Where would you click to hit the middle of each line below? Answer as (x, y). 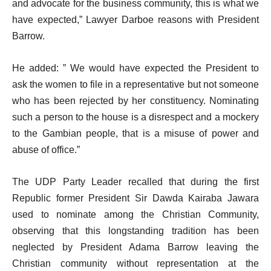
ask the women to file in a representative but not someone (135, 84)
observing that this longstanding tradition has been (135, 231)
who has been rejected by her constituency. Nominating (135, 101)
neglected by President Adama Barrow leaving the (135, 247)
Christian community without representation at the (135, 263)
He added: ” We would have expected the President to (135, 68)
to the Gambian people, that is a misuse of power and (135, 133)
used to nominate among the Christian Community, (135, 214)
